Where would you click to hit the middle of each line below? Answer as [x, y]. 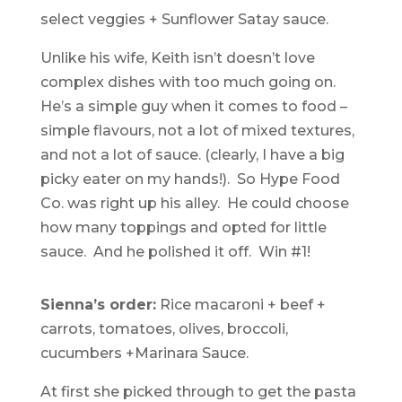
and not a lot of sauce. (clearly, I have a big [192, 155]
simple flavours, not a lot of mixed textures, [197, 131]
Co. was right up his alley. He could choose [194, 204]
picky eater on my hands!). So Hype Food [190, 179]
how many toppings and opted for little [183, 228]
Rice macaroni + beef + [240, 305]
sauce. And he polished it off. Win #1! [175, 252]
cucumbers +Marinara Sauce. [144, 354]
